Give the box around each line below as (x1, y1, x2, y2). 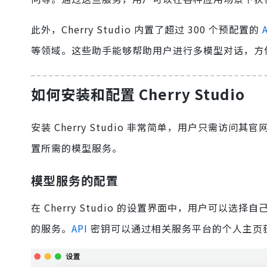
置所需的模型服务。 (31, 141, 122, 156)
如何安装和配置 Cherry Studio (31, 83, 245, 105)
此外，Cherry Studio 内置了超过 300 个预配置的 (31, 22, 262, 37)
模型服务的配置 (31, 172, 119, 190)
